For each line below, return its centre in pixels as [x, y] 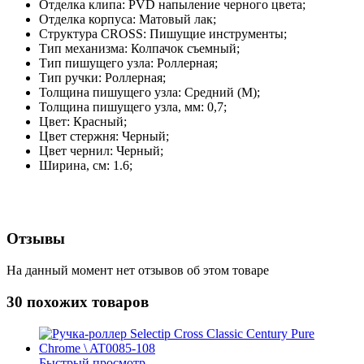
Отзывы [36, 239]
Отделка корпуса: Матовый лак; [128, 19]
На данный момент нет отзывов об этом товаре [138, 271]
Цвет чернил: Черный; [101, 150]
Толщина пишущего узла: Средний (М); [149, 92]
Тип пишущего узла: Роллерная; [128, 63]
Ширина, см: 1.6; [86, 165]
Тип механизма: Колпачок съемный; [139, 48]
